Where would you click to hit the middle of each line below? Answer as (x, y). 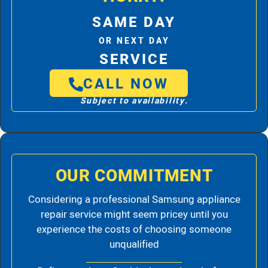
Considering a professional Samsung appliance (134, 200)
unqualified (134, 245)
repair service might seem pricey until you (134, 215)
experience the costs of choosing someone (134, 230)
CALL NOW (126, 84)
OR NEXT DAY (134, 41)
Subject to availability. (134, 101)
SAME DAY (134, 23)
